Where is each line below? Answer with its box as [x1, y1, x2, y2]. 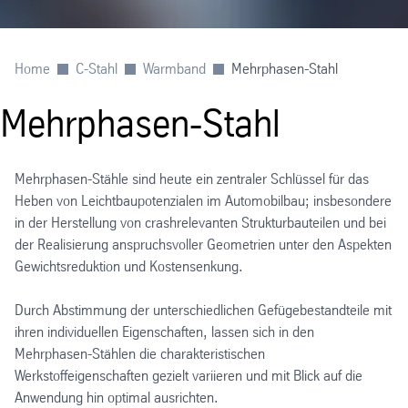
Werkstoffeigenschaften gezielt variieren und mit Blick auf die [15, 366, 362, 384]
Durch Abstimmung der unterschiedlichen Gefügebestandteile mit [15, 301, 392, 319]
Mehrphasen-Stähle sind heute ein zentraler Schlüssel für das [15, 169, 369, 188]
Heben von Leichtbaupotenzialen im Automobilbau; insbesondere [15, 191, 392, 209]
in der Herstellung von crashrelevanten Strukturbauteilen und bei [15, 213, 386, 231]
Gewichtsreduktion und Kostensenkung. [15, 257, 243, 275]
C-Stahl [76, 59, 117, 77]
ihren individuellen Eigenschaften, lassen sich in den [15, 322, 314, 341]
